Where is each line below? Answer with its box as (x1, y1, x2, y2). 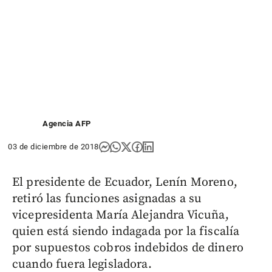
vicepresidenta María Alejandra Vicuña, (12, 207, 229, 223)
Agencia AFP (42, 118, 91, 128)
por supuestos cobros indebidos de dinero (12, 240, 243, 256)
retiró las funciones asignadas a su (12, 191, 202, 206)
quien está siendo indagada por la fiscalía (12, 223, 240, 239)
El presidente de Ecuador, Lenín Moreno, (12, 174, 237, 190)
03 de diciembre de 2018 (8, 141, 99, 151)
